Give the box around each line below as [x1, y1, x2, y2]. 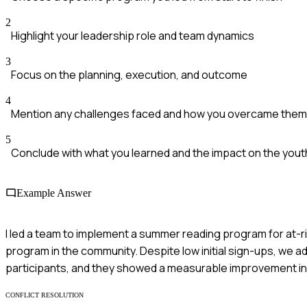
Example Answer [16, 187, 91, 199]
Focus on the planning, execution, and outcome [11, 67, 247, 83]
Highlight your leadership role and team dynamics [11, 28, 254, 44]
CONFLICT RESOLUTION [5, 291, 84, 299]
